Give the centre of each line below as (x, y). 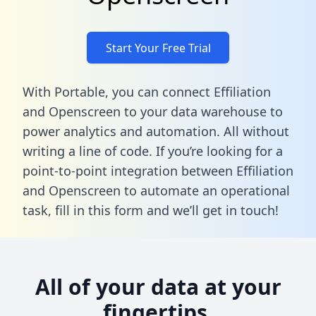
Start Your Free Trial (158, 48)
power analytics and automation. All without (156, 131)
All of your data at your (158, 286)
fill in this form (99, 210)
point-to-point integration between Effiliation (158, 170)
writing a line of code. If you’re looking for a (153, 151)
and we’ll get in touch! (211, 210)
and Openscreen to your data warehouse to (153, 111)
